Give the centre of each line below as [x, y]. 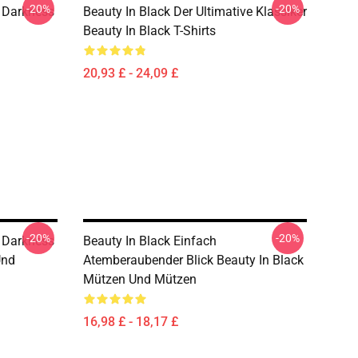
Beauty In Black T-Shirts [149, 31]
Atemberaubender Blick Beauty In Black [193, 260]
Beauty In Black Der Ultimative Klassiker [195, 12]
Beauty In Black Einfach [150, 241]
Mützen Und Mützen [140, 279]
